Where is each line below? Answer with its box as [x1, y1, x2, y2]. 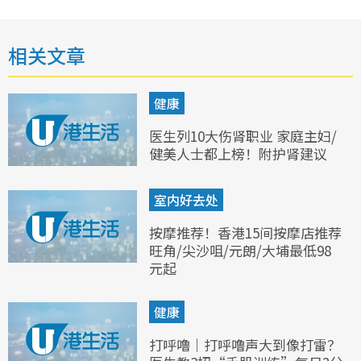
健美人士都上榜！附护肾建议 [149, 143, 327, 164]
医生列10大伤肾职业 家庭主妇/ [149, 126, 337, 147]
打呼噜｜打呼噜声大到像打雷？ [149, 334, 341, 355]
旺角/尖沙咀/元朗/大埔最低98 [149, 240, 331, 261]
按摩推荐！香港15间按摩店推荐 [149, 222, 342, 243]
